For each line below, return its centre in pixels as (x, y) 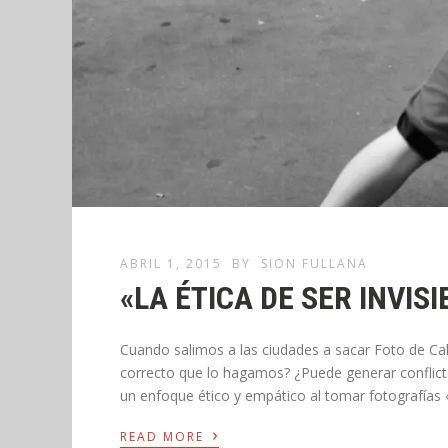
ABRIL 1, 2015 (171, 263)
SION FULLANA (314, 263)
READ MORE (164, 436)
